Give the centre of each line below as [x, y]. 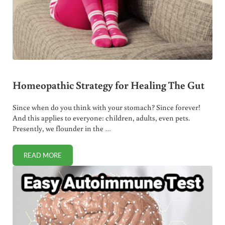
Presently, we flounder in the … [62, 129]
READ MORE [42, 155]
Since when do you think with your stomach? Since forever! [106, 107]
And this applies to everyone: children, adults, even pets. [101, 118]
